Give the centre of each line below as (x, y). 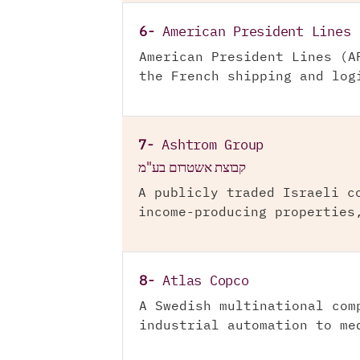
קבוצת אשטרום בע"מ (192, 168)
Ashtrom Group (213, 146)
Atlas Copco (206, 282)
